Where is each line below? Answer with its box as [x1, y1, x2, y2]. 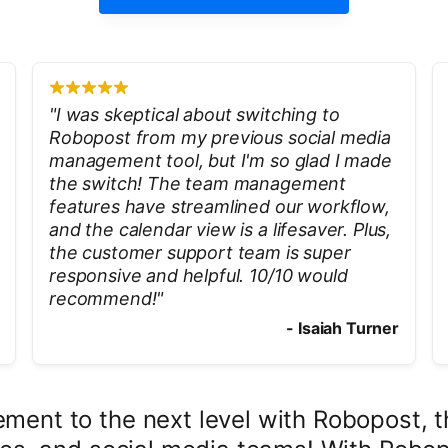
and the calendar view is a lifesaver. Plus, [49, 219, 392, 240]
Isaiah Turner [298, 318, 399, 338]
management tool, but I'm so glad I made [49, 150, 392, 171]
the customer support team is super [49, 242, 351, 263]
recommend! [49, 288, 157, 309]
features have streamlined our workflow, [49, 196, 390, 217]
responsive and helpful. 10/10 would [49, 265, 348, 286]
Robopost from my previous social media [49, 127, 391, 148]
